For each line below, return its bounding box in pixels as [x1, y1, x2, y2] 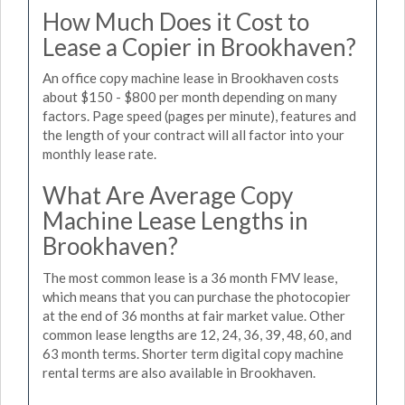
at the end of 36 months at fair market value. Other [42, 306, 345, 324]
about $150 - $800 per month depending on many [42, 89, 337, 105]
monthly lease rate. [42, 146, 156, 162]
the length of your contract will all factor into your [42, 127, 344, 143]
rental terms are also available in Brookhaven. [42, 363, 316, 381]
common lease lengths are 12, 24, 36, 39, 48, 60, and [42, 325, 352, 343]
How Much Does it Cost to [42, 6, 309, 36]
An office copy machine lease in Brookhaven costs [42, 70, 339, 86]
